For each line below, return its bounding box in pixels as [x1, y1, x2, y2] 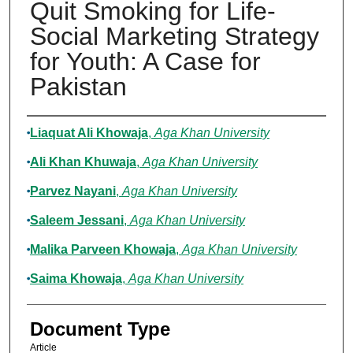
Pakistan [29, 72, 127, 102]
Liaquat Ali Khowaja [29, 126, 148, 140]
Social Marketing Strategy [29, 22, 319, 51]
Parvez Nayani [29, 184, 116, 199]
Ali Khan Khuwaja [29, 155, 136, 169]
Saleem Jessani [29, 214, 124, 228]
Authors [26, 121, 91, 143]
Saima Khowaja [29, 272, 122, 286]
